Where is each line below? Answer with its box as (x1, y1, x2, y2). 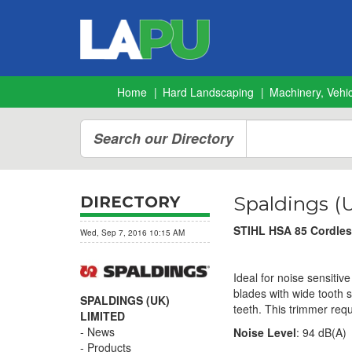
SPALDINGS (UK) (80, 291, 170, 308)
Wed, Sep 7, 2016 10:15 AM (80, 227, 185, 238)
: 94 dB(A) (296, 324, 346, 340)
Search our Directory (93, 128, 233, 148)
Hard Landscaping (163, 84, 254, 100)
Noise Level (233, 324, 296, 340)
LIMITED (80, 307, 125, 324)
